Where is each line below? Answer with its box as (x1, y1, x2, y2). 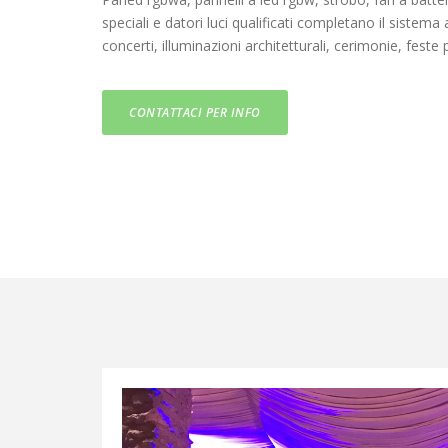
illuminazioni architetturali (162, 36, 326, 56)
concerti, (102, 36, 162, 56)
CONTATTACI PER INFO (129, 104, 261, 122)
